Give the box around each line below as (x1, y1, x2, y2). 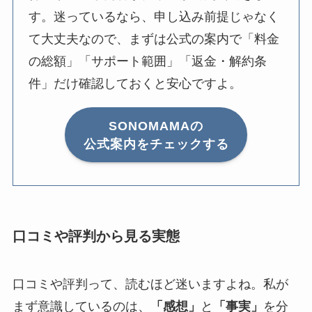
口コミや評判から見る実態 (12, 228, 180, 244)
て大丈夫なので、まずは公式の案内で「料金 (29, 32, 280, 47)
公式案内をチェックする (83, 136, 229, 151)
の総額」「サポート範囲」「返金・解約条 (29, 54, 267, 69)
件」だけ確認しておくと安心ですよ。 (29, 77, 242, 91)
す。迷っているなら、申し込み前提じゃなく (29, 10, 280, 24)
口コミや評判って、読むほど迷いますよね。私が (12, 277, 288, 292)
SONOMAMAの (109, 118, 203, 133)
